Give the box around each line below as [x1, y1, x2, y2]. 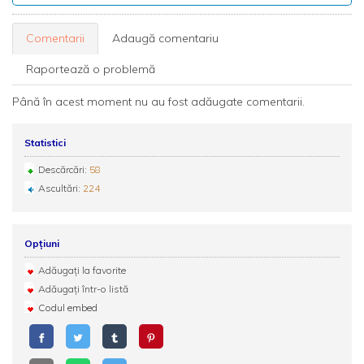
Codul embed [38, 301, 97, 314]
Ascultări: [38, 182, 83, 194]
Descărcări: [38, 163, 89, 175]
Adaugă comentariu [112, 31, 219, 45]
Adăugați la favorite [38, 264, 126, 276]
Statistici [24, 136, 66, 149]
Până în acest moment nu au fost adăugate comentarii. [12, 94, 305, 109]
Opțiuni [24, 237, 59, 249]
